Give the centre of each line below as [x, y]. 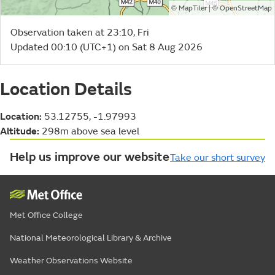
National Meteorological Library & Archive [91, 238]
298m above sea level [89, 131]
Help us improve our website [90, 157]
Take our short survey [218, 157]
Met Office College [46, 215]
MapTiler [193, 8]
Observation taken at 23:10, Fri [80, 32]
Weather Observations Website [71, 260]
